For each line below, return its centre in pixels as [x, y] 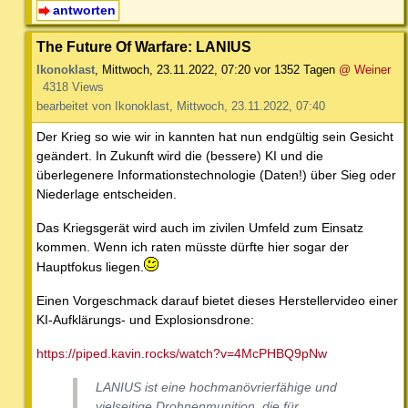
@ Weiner [365, 69]
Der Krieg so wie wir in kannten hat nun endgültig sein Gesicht [215, 136]
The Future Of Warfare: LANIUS [144, 46]
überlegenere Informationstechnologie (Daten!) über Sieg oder [216, 174]
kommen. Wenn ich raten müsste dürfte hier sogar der [193, 246]
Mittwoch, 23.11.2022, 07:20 [176, 69]
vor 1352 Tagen [295, 69]
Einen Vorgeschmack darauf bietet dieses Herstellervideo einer [217, 300]
